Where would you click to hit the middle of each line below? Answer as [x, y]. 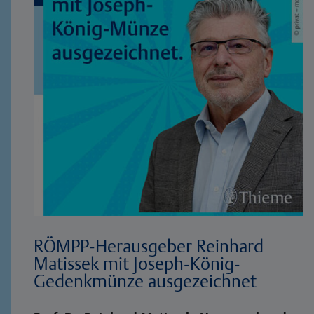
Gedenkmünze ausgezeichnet [145, 280]
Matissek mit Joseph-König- [137, 263]
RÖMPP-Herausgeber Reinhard [149, 245]
